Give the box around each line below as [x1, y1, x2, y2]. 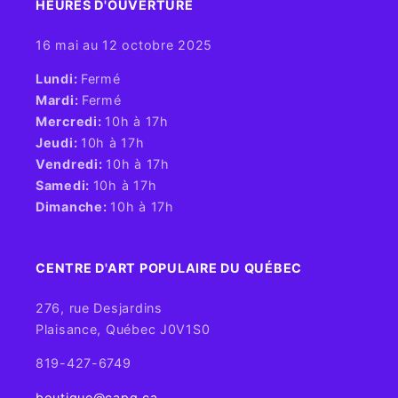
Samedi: [36, 177, 93, 193]
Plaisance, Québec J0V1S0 [36, 321, 211, 337]
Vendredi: [36, 155, 107, 171]
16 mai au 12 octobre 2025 [36, 36, 212, 52]
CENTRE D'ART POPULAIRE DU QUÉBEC [36, 259, 302, 275]
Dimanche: [36, 198, 111, 214]
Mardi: [36, 92, 83, 107]
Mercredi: [36, 113, 106, 129]
